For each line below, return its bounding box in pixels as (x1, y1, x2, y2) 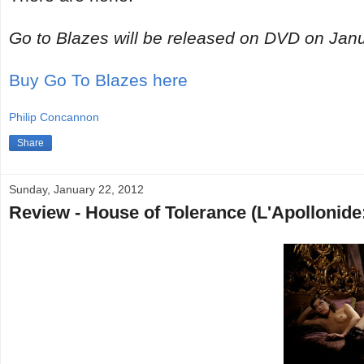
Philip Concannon (9, 110, 99, 124)
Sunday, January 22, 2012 (9, 183, 144, 197)
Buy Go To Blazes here (9, 70, 188, 89)
